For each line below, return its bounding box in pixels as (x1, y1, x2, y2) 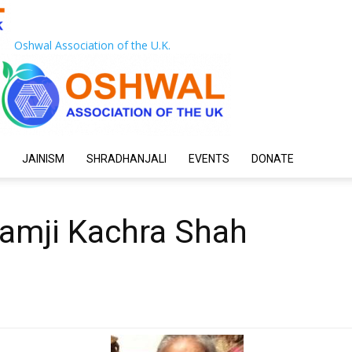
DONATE (251, 152, 294, 165)
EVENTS (189, 152, 229, 165)
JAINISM (22, 152, 64, 165)
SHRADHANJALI (86, 152, 167, 165)
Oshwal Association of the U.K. (14, 38, 170, 53)
